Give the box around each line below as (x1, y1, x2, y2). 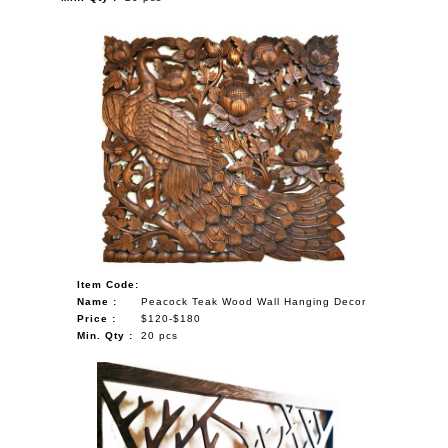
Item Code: (77, 278, 140, 290)
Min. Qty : (77, 329, 134, 341)
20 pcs (141, 329, 179, 341)
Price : (77, 312, 117, 324)
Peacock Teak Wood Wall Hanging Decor (141, 295, 367, 307)
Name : (77, 295, 118, 307)
